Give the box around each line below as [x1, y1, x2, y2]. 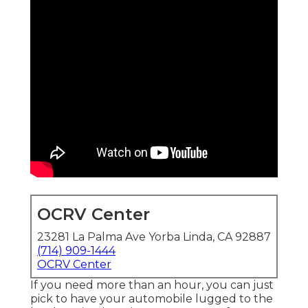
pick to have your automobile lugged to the [30, 292, 273, 306]
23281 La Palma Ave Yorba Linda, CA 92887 [37, 230, 271, 244]
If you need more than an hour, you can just [30, 278, 274, 292]
